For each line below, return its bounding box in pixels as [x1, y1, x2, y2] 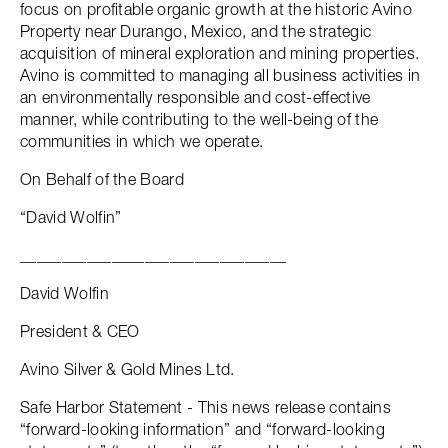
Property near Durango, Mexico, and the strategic [20, 21, 372, 41]
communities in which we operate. [20, 131, 264, 151]
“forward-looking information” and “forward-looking [20, 419, 386, 439]
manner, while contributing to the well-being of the [20, 109, 379, 129]
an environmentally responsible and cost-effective [20, 87, 371, 107]
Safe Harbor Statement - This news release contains [20, 397, 392, 417]
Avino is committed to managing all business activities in [20, 65, 421, 85]
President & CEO [20, 321, 140, 341]
